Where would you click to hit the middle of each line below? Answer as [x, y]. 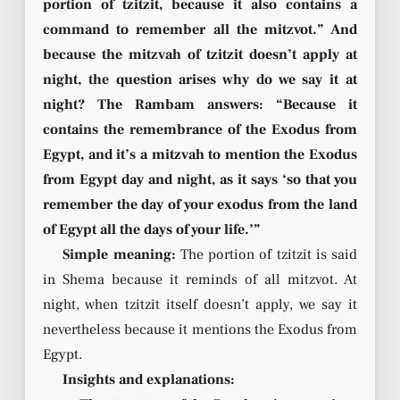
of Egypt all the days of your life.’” [152, 229]
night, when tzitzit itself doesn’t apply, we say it [200, 304]
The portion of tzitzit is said [267, 254]
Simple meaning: [119, 254]
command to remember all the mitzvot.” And [200, 29]
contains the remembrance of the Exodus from [200, 129]
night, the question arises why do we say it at [200, 79]
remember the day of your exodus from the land [200, 204]
